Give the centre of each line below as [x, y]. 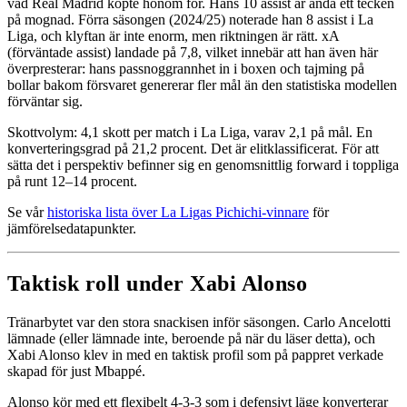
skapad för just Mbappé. [76, 371]
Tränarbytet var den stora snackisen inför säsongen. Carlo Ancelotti [199, 322]
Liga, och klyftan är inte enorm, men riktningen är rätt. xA [173, 35]
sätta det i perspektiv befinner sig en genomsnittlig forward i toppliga [203, 164]
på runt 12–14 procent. [72, 181]
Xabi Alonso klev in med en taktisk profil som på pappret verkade [195, 354]
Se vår [27, 212]
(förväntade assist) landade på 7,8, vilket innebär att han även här [193, 52]
